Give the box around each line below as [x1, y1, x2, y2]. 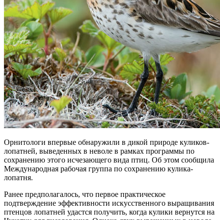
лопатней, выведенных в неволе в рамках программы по [4, 147, 194, 156]
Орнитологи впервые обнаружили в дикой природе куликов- [4, 138, 209, 147]
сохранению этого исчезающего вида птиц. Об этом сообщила [4, 156, 214, 165]
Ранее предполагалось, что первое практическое [4, 190, 165, 199]
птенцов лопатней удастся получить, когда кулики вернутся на [4, 208, 215, 217]
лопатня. [4, 173, 33, 182]
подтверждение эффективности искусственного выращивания [4, 199, 214, 208]
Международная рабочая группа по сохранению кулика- [4, 165, 193, 173]
